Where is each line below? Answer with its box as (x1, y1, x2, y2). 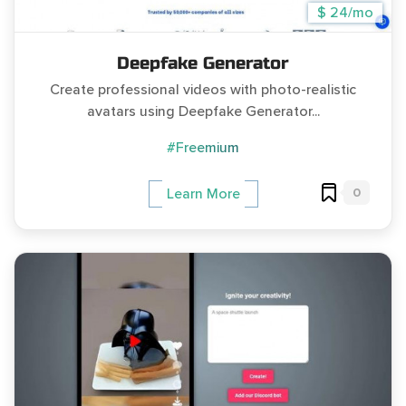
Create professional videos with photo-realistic (50, 81, 356, 100)
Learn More (166, 185, 240, 204)
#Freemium (167, 139, 239, 158)
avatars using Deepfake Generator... (86, 102, 320, 121)
